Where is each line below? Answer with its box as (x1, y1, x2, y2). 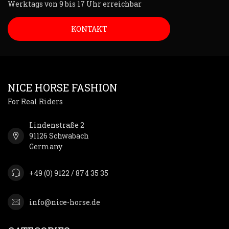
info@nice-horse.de (29, 197, 100, 207)
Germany (29, 142, 62, 152)
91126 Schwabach (29, 131, 89, 141)
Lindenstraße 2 (29, 120, 84, 130)
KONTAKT (71, 24, 107, 34)
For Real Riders (8, 97, 63, 107)
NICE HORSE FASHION (8, 81, 118, 95)
